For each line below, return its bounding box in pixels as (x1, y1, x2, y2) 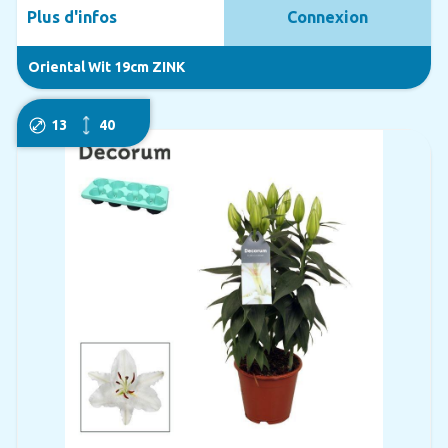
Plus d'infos (26, 7, 117, 26)
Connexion (287, 7, 369, 26)
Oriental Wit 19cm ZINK (27, 58, 185, 75)
